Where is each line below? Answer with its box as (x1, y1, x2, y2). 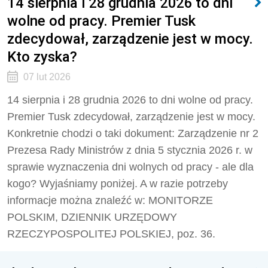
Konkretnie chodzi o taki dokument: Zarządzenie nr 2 (7, 127, 258, 139)
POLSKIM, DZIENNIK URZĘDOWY (7, 211, 177, 223)
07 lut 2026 (23, 72, 71, 82)
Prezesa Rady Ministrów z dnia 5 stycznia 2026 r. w (7, 144, 252, 156)
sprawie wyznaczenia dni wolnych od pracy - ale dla (7, 161, 254, 173)
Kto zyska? (7, 48, 77, 65)
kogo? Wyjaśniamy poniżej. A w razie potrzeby (7, 178, 228, 190)
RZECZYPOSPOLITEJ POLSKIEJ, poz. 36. (7, 228, 215, 240)
